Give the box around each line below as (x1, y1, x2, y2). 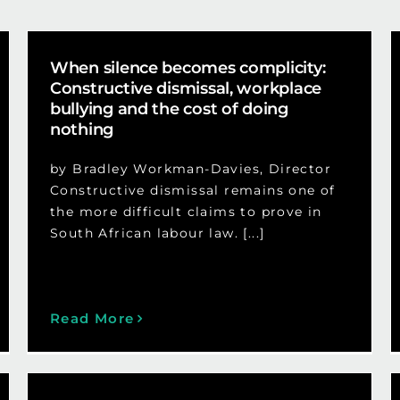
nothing (49, 120, 114, 140)
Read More (49, 310, 135, 328)
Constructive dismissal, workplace (49, 79, 322, 99)
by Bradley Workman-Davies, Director (49, 161, 331, 178)
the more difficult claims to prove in (49, 204, 322, 221)
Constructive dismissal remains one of (49, 182, 336, 199)
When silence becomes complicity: (49, 58, 326, 79)
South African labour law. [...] (49, 225, 265, 242)
